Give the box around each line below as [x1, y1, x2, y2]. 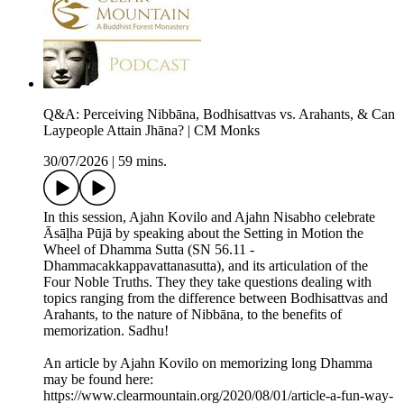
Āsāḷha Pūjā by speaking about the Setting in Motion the [43, 225, 363, 242]
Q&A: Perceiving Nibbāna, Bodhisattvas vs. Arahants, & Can [43, 106, 395, 123]
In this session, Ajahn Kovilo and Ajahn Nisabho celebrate [43, 209, 375, 225]
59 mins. [118, 153, 167, 170]
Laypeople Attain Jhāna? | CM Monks [43, 123, 260, 139]
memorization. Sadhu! [43, 323, 169, 339]
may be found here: [43, 372, 153, 388]
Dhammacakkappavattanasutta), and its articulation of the [43, 258, 368, 274]
